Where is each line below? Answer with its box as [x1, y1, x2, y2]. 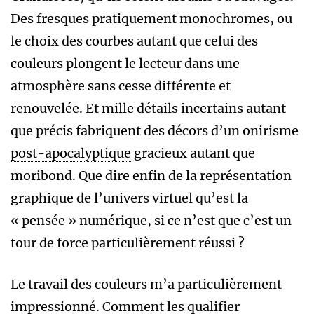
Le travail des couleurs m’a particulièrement [11, 276, 282, 293]
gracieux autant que [131, 145, 255, 162]
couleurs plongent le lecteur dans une [11, 55, 240, 72]
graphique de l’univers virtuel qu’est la [11, 190, 248, 207]
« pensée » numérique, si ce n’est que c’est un [11, 212, 292, 229]
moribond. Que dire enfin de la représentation [11, 168, 292, 184]
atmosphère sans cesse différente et [11, 78, 231, 95]
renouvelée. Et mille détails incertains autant [11, 100, 286, 117]
